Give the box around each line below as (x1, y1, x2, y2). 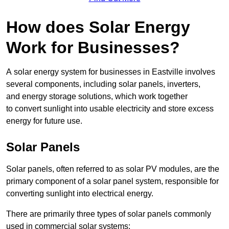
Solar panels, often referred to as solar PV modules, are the (6, 165, 219, 174)
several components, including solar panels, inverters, (6, 80, 200, 89)
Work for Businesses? (6, 38, 180, 57)
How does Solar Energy (6, 18, 190, 37)
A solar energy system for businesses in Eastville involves (6, 67, 215, 77)
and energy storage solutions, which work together (6, 92, 188, 101)
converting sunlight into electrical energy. (6, 189, 153, 198)
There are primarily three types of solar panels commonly (6, 210, 211, 219)
